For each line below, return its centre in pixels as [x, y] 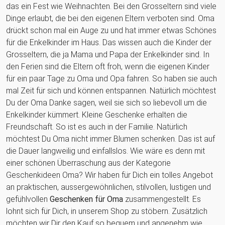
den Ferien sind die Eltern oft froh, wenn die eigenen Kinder [108, 66]
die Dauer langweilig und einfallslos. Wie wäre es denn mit [105, 151]
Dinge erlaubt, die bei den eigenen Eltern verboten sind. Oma [110, 18]
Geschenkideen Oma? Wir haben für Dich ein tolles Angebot [109, 175]
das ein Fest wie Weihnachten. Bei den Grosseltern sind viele [111, 6]
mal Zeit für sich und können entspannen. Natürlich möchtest [111, 90]
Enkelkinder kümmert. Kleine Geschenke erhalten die [97, 115]
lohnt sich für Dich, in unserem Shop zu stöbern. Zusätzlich [107, 211]
